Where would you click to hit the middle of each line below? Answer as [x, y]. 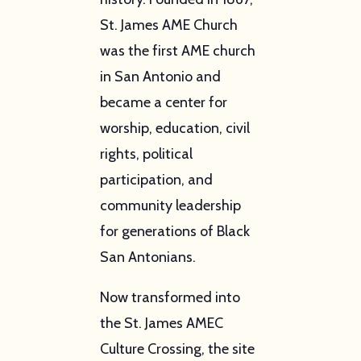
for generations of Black [174, 231]
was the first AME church [177, 50]
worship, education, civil [174, 128]
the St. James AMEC [161, 323]
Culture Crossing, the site [177, 349]
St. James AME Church [168, 25]
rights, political [146, 154]
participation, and [156, 179]
